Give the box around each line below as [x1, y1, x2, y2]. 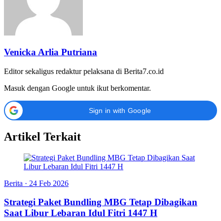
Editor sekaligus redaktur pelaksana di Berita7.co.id [4, 67, 164, 75]
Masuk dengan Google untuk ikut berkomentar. [4, 83, 151, 92]
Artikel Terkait [4, 130, 81, 143]
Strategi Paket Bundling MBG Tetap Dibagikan [4, 197, 197, 208]
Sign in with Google [88, 106, 151, 114]
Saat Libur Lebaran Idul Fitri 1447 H [4, 208, 157, 219]
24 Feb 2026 [29, 179, 69, 187]
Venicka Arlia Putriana [4, 47, 97, 58]
